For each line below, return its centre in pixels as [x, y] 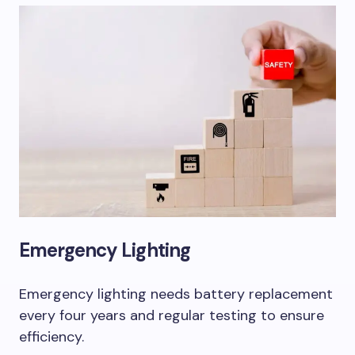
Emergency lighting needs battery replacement [176, 294]
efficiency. [52, 337]
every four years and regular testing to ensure [172, 316]
